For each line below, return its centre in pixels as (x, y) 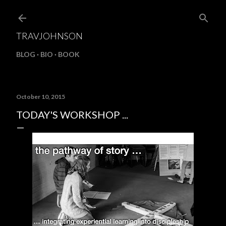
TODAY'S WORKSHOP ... (72, 115)
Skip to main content (113, 13)
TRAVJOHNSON (49, 36)
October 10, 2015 (41, 97)
